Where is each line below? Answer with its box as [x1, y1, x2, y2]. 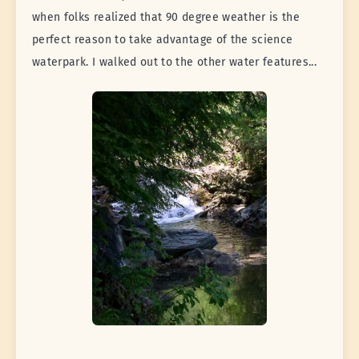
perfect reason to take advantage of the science [32, 33, 293, 47]
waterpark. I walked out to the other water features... [32, 55, 317, 70]
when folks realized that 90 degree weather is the [32, 10, 301, 25]
